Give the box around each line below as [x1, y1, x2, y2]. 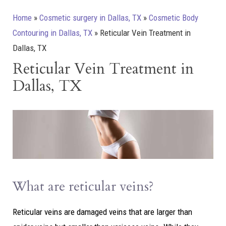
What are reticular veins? [13, 178, 154, 196]
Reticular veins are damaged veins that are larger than [13, 207, 192, 217]
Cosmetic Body [149, 13, 198, 23]
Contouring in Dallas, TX [13, 28, 92, 38]
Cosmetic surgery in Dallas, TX [39, 13, 141, 23]
